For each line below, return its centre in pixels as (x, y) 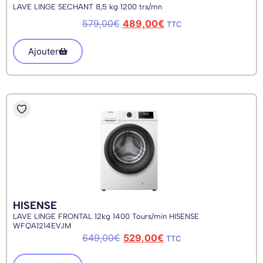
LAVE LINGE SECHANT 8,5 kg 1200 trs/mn (87, 6)
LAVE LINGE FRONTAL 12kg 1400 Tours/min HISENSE (106, 217)
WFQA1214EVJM (42, 226)
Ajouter (43, 52)
